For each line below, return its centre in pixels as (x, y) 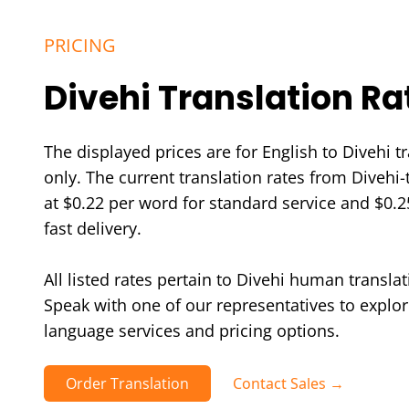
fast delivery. (93, 228)
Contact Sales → (288, 383)
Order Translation (127, 383)
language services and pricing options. (192, 330)
